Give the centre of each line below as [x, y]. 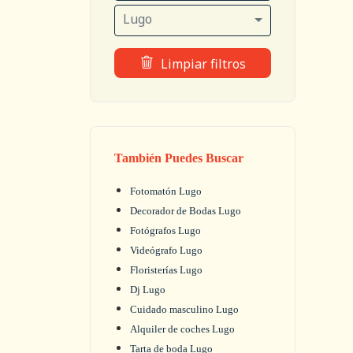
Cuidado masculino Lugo [184, 309]
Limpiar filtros [203, 64]
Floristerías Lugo [166, 270]
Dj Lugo [148, 290]
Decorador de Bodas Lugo [186, 211]
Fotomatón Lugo [166, 191]
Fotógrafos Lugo [165, 230]
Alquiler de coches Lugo [182, 329]
